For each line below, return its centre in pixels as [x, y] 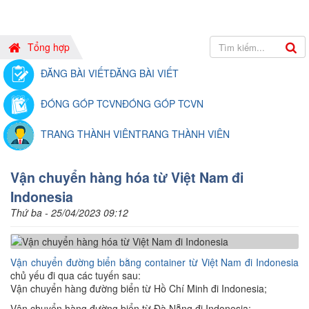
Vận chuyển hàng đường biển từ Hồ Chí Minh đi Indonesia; [139, 289]
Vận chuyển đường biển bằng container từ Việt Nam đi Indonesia [154, 262]
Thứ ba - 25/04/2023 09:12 [69, 212]
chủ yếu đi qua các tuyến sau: [76, 276]
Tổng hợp [49, 47]
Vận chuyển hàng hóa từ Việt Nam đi [127, 177]
